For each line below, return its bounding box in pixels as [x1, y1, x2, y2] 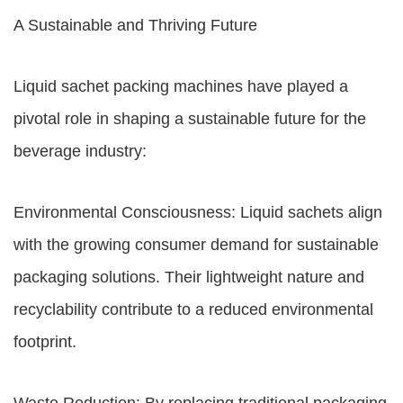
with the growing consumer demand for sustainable [13, 236, 379, 254]
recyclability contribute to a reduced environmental [13, 300, 373, 318]
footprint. [13, 333, 76, 351]
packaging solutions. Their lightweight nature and [13, 268, 364, 286]
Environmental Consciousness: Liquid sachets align [13, 203, 382, 221]
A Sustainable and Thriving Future [13, 16, 257, 34]
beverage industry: [13, 142, 147, 160]
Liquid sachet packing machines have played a [13, 77, 348, 95]
